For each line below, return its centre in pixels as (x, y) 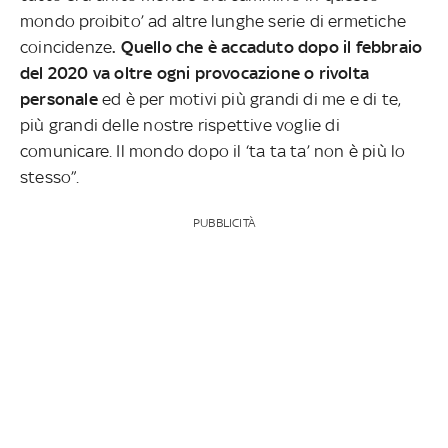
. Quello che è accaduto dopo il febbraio (267, 46)
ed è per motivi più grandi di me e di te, (249, 98)
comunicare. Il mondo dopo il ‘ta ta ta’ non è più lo (213, 150)
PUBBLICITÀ (223, 222)
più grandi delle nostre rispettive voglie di (180, 124)
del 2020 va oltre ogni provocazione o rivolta (195, 72)
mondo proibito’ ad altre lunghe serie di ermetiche (213, 20)
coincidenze (66, 46)
